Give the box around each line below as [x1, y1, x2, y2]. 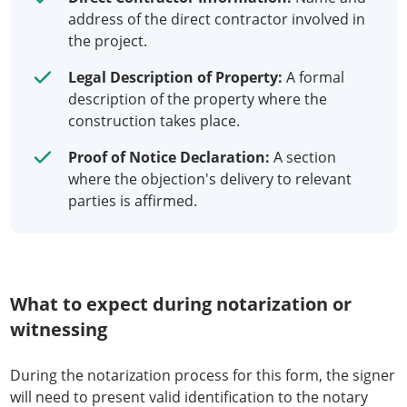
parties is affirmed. [68, 191, 197, 211]
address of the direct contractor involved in [68, 9, 365, 29]
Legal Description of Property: [68, 67, 283, 87]
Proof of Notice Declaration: [68, 147, 270, 167]
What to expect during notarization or [10, 292, 352, 316]
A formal [283, 67, 344, 87]
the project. [68, 31, 147, 51]
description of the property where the [68, 89, 327, 109]
